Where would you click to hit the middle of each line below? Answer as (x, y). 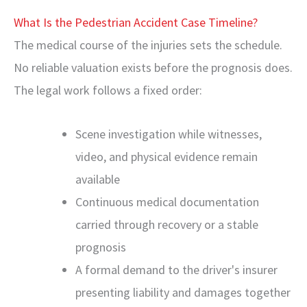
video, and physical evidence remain (167, 157)
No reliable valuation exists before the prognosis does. (153, 67)
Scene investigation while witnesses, (169, 134)
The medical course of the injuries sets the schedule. (148, 45)
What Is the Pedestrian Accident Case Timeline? (136, 22)
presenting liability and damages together (183, 292)
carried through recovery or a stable (167, 224)
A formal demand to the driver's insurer (176, 270)
